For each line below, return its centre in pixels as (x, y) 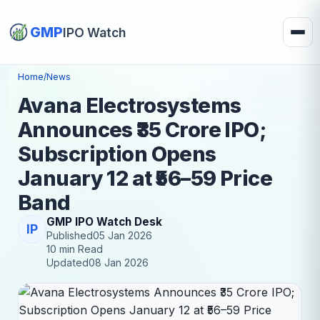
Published (70, 235)
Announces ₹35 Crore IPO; (142, 130)
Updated (67, 262)
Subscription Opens (117, 154)
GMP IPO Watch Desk (104, 222)
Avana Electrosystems (130, 105)
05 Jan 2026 (122, 235)
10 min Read (75, 249)
